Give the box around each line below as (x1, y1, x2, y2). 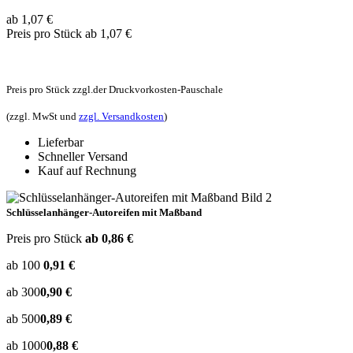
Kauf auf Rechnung (38, 163, 136, 177)
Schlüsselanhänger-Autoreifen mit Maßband (6, 206, 202, 218)
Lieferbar (38, 135, 84, 149)
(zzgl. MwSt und (6, 110, 79, 122)
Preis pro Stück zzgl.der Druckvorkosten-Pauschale (6, 83, 223, 95)
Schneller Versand (38, 149, 128, 163)
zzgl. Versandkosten (79, 110, 164, 122)
